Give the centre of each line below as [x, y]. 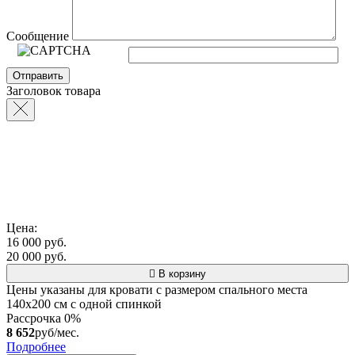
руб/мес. [57, 332]
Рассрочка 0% [44, 318]
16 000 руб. [36, 242]
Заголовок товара [53, 90]
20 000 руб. [36, 256]
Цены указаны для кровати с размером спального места [157, 289]
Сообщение [39, 36]
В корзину [181, 273]
